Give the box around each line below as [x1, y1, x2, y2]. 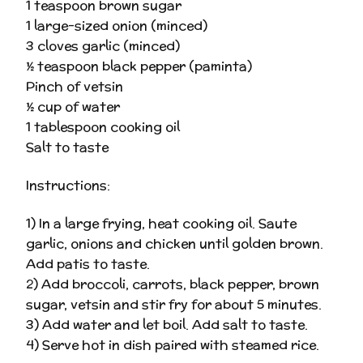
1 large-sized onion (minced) [26, 16, 207, 36]
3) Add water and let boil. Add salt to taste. [26, 315, 308, 335]
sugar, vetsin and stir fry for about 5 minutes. [26, 295, 322, 314]
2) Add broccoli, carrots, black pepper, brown [26, 275, 319, 294]
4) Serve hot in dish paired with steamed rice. [26, 335, 319, 355]
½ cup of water [26, 97, 120, 117]
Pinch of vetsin [26, 77, 123, 96]
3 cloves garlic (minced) [26, 36, 180, 56]
